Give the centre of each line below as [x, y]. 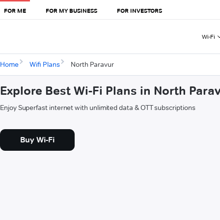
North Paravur [92, 65]
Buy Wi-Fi [37, 140]
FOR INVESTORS [139, 10]
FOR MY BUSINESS [71, 10]
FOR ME [15, 10]
